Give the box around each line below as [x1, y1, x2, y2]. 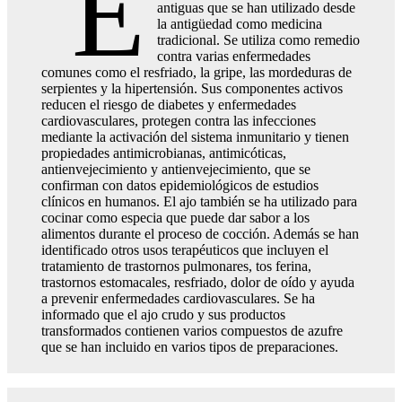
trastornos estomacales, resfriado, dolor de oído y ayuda [41, 274, 354, 290]
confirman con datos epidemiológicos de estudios [41, 177, 319, 193]
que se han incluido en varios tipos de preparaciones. [41, 338, 338, 354]
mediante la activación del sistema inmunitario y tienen [41, 128, 349, 144]
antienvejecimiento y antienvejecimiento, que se [41, 161, 310, 177]
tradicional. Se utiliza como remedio [157, 31, 361, 48]
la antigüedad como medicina [157, 15, 323, 31]
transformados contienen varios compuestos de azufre [41, 322, 343, 338]
